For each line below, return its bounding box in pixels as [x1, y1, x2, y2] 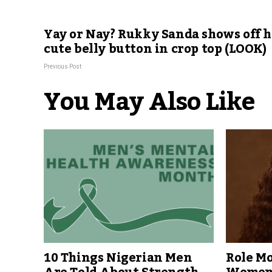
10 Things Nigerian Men [44, 245, 192, 270]
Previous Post [44, 63, 81, 70]
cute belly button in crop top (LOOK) [44, 37, 267, 61]
